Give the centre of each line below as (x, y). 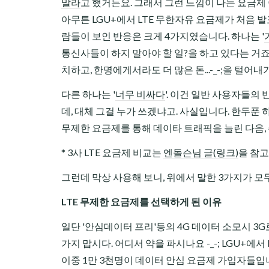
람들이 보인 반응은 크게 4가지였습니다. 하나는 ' (163, 36)
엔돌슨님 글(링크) (201, 152)
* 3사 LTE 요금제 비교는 (112, 152)
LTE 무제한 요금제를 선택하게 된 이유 (141, 201)
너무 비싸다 (140, 94)
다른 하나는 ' (88, 94)
